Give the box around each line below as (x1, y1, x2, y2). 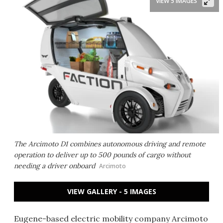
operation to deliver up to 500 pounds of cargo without (14, 150, 191, 159)
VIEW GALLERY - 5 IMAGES (67, 187, 156, 196)
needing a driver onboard (14, 161, 95, 170)
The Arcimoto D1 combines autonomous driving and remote (14, 139, 206, 148)
